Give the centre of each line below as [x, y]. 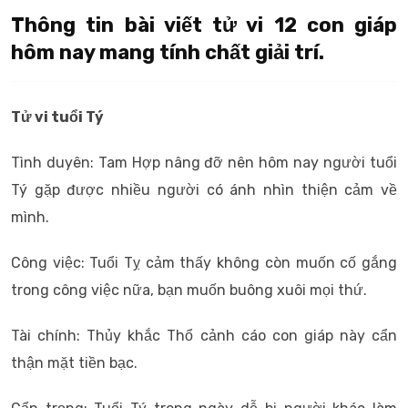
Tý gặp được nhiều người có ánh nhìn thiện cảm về [204, 190]
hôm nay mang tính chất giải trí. [168, 52]
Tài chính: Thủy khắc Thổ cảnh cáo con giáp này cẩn [204, 336]
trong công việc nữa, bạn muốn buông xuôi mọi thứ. [189, 290]
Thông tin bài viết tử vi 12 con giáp [204, 25]
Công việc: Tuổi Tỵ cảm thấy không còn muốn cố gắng [204, 263]
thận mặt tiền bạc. [74, 363]
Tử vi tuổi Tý [57, 117]
